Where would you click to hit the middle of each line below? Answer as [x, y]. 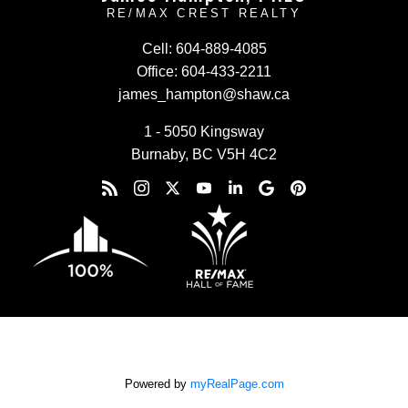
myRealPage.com [237, 383]
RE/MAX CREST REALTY [204, 13]
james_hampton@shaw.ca [204, 94]
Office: [157, 71]
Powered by [157, 383]
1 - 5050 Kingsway [204, 131]
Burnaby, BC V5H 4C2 [204, 154]
